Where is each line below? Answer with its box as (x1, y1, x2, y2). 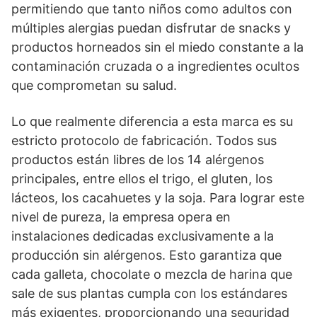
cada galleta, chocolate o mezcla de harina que (11, 267, 292, 282)
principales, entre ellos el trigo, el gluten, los (11, 171, 272, 186)
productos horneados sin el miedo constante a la (11, 40, 304, 54)
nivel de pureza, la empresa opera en (11, 209, 231, 224)
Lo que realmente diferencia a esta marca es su (11, 114, 293, 129)
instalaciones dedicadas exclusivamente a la (11, 229, 274, 243)
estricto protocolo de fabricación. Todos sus (11, 133, 277, 148)
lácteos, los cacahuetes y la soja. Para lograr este (11, 190, 304, 205)
